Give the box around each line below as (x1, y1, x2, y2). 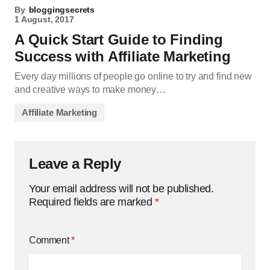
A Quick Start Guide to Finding (14, 31, 223, 48)
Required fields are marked (29, 196, 155, 208)
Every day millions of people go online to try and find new (14, 71, 252, 81)
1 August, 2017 (14, 14, 74, 24)
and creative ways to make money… (14, 84, 166, 95)
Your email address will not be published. (29, 183, 214, 195)
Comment (29, 235, 71, 245)
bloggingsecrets (28, 5, 95, 14)
